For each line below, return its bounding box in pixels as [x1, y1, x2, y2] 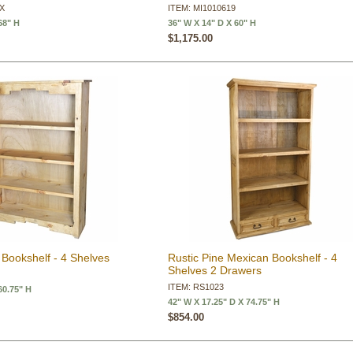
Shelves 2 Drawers [168, 264, 262, 277]
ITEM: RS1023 [168, 282, 225, 292]
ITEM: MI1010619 [168, 3, 236, 13]
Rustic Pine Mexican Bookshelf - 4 [168, 251, 338, 264]
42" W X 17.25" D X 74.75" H [168, 297, 281, 307]
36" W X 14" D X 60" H [168, 18, 257, 28]
